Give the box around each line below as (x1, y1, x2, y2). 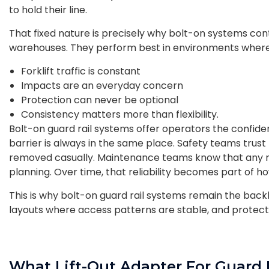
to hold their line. (9, 2, 87, 17)
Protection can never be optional (21, 92, 181, 107)
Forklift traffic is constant (21, 64, 143, 78)
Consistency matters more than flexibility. (21, 107, 219, 121)
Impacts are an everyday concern (21, 78, 186, 92)
